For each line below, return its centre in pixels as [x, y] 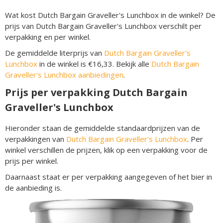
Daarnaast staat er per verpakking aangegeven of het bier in [109, 177]
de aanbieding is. [33, 188]
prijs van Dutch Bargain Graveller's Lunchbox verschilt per [103, 26]
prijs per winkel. [32, 161]
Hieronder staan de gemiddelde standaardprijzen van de [103, 128]
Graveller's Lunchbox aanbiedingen [64, 75]
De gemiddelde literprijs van [55, 53]
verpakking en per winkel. [48, 37]
